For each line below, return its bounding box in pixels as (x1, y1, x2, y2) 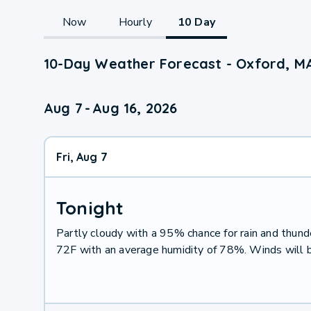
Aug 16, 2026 (92, 99, 178, 117)
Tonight (56, 196, 124, 219)
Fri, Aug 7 (56, 149, 108, 164)
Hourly (118, 14, 153, 30)
